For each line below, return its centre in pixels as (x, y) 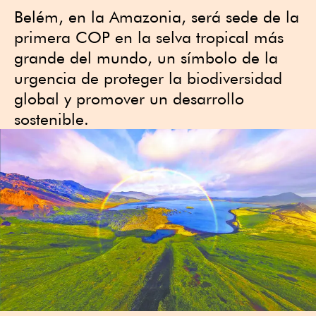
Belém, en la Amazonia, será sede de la (157, 17)
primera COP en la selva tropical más (149, 37)
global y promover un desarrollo (129, 98)
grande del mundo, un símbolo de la (146, 57)
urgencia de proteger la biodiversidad (148, 78)
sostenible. (51, 119)
